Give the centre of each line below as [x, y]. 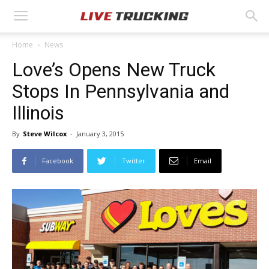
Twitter [134, 161]
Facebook [58, 161]
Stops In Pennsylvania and [121, 91]
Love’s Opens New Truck [114, 70]
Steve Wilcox [45, 134]
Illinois [38, 113]
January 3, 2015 [100, 134]
